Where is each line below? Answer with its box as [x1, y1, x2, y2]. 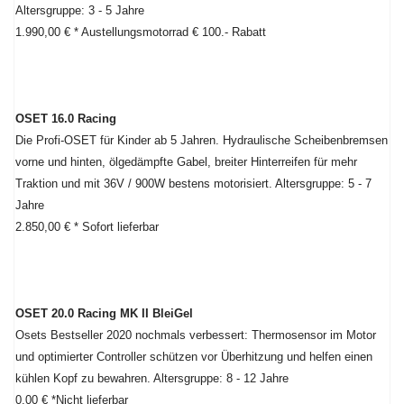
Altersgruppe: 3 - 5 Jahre [15, 4, 144, 17]
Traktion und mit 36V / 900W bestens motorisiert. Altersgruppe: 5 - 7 [15, 177, 372, 190]
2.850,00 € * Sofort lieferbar [15, 220, 159, 234]
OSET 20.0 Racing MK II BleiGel [15, 307, 193, 320]
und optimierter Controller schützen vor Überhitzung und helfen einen [15, 350, 372, 363]
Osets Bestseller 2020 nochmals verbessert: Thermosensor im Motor [15, 328, 376, 342]
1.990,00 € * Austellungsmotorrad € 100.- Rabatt [15, 25, 266, 39]
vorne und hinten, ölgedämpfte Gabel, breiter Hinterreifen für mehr [15, 155, 357, 169]
